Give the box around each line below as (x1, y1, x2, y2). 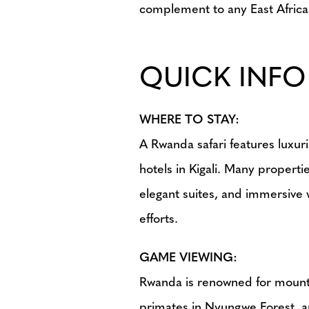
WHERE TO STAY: (139, 114, 239, 128)
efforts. (139, 213, 178, 227)
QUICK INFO (139, 66, 306, 94)
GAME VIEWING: (139, 252, 237, 266)
